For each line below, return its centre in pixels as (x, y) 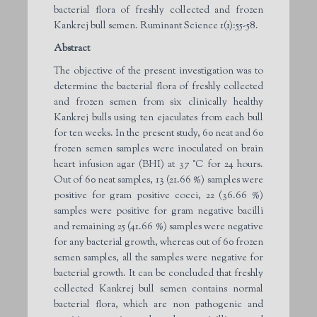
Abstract (72, 48)
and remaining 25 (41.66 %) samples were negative (158, 227)
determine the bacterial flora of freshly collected (158, 87)
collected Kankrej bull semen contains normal (158, 289)
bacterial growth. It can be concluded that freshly (158, 273)
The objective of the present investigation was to (158, 71)
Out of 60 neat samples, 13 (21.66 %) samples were (158, 180)
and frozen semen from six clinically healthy (158, 102)
